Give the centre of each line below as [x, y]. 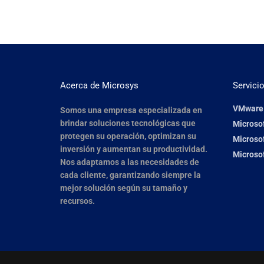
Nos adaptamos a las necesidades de [130, 162]
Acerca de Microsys [99, 85]
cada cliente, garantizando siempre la [131, 175]
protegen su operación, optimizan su [128, 136]
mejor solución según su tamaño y [124, 188]
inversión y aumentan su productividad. [134, 149]
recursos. [77, 201]
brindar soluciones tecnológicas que [128, 123]
